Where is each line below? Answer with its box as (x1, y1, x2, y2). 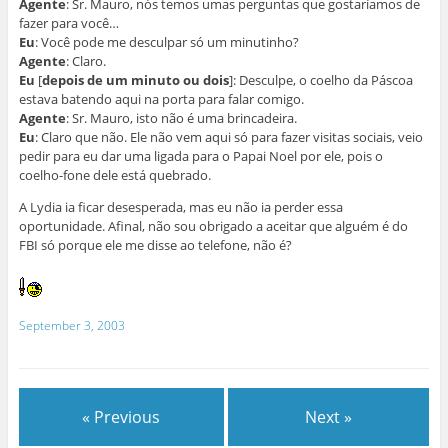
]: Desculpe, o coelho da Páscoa (228, 71, 413, 90)
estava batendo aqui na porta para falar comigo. (18, 90, 304, 109)
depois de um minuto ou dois (41, 71, 229, 90)
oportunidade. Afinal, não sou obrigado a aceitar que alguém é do (18, 217, 408, 236)
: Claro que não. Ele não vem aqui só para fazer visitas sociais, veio (34, 128, 423, 147)
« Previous (82, 406, 161, 429)
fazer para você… (18, 14, 119, 33)
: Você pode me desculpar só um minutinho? (34, 33, 299, 52)
